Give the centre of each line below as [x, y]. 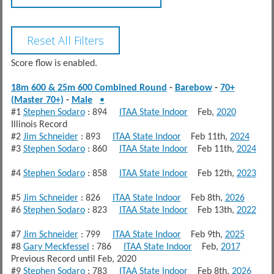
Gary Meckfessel [56, 247]
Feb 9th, [203, 235]
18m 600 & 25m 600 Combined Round [89, 88]
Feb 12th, [212, 173]
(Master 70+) [37, 100]
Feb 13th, [212, 210]
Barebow [193, 88]
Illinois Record [41, 124]
